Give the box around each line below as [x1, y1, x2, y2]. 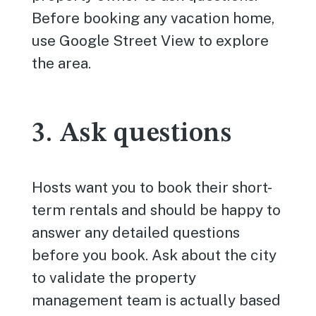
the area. [32, 54, 92, 72]
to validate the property [32, 269, 197, 286]
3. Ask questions [32, 121, 232, 147]
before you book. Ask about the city [32, 246, 277, 264]
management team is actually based [32, 291, 281, 309]
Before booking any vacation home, [32, 9, 275, 27]
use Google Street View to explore [32, 32, 269, 49]
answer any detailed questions [32, 224, 241, 241]
